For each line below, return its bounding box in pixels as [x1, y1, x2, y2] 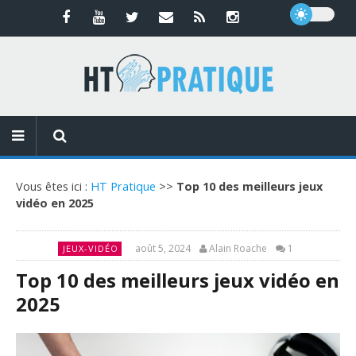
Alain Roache [208, 242, 267, 255]
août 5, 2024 [134, 242, 191, 255]
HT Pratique [91, 179, 156, 194]
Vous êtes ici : [16, 179, 91, 194]
